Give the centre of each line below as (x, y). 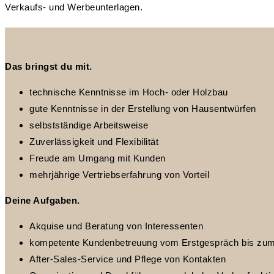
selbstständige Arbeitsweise (89, 125)
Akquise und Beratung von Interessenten (116, 226)
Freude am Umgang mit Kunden (98, 158)
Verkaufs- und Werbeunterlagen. (74, 7)
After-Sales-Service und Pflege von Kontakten (128, 259)
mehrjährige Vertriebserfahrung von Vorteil (119, 174)
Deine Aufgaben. (43, 200)
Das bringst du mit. (49, 66)
